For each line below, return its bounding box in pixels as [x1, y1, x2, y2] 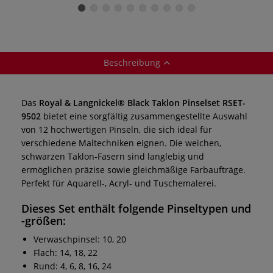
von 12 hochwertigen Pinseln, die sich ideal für [21, 123, 212, 135]
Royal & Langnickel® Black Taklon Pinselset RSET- [39, 96, 246, 108]
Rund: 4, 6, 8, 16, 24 [34, 260, 112, 272]
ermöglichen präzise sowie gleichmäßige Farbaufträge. [21, 163, 246, 175]
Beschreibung [103, 56, 160, 68]
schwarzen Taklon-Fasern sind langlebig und [21, 150, 204, 162]
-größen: [21, 213, 66, 228]
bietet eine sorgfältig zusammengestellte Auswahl [41, 110, 247, 122]
